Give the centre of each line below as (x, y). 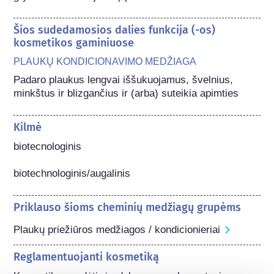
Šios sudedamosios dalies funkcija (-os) (115, 30)
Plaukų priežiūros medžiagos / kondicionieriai (117, 229)
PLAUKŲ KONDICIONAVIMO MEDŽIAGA (105, 61)
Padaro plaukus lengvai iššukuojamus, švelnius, (124, 80)
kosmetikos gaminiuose (74, 43)
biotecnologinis (48, 146)
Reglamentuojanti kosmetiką (87, 257)
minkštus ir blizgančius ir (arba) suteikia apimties (126, 93)
